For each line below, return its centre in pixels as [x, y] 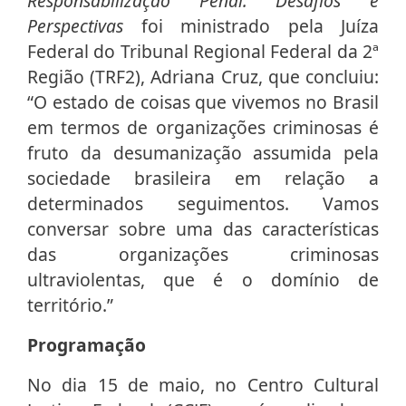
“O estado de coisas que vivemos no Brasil [203, 102]
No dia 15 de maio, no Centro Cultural [203, 385]
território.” [70, 305]
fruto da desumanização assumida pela [203, 153]
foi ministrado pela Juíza [260, 26]
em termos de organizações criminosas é [203, 128]
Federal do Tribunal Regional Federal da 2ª [203, 52]
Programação [87, 345]
